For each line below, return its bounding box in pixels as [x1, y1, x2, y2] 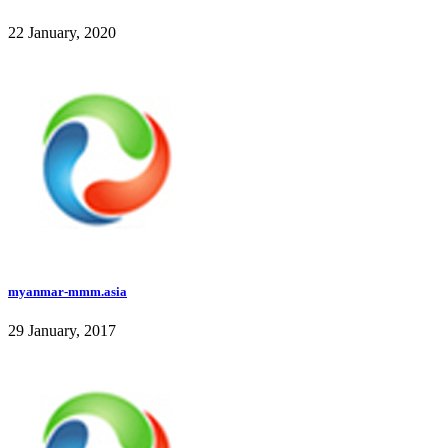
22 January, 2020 [8, 24, 116, 42]
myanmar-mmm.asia [8, 283, 127, 299]
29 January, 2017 [8, 321, 116, 339]
